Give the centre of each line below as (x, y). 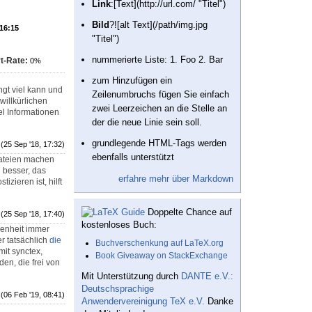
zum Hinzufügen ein (132, 81)
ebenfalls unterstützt (133, 157)
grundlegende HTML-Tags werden (159, 143)
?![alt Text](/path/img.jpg (158, 25)
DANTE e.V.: (207, 276)
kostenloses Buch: (119, 225)
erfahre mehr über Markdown (176, 179)
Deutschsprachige (118, 289)
